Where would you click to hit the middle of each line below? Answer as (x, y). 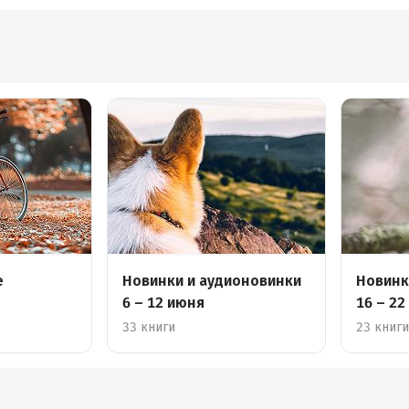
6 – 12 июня (164, 303)
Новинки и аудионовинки (212, 281)
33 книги (149, 327)
